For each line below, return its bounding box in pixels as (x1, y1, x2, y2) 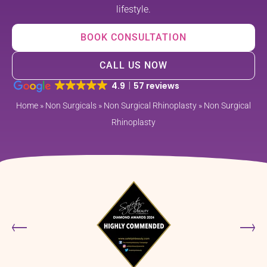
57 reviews (133, 80, 179, 92)
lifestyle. (116, 4, 151, 15)
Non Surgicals (45, 101, 97, 111)
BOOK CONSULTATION (80, 32, 187, 44)
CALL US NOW (100, 60, 167, 72)
